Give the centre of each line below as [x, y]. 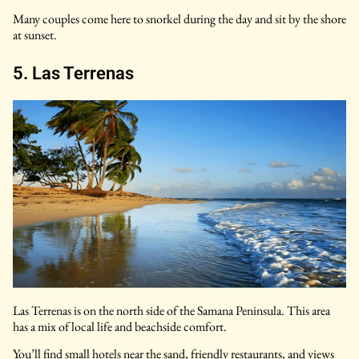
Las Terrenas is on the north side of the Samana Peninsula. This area [171, 311]
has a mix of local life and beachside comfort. [120, 327]
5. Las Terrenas [73, 73]
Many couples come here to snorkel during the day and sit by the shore [179, 18]
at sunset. [35, 34]
